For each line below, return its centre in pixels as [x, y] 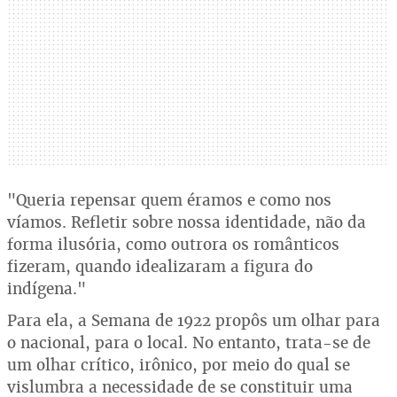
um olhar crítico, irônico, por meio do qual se [179, 365]
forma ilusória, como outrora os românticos [173, 244]
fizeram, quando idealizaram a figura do [160, 266]
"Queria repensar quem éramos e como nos [169, 200]
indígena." [47, 288]
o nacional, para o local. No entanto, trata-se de [189, 343]
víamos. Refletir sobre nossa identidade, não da [187, 222]
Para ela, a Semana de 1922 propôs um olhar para [194, 320]
